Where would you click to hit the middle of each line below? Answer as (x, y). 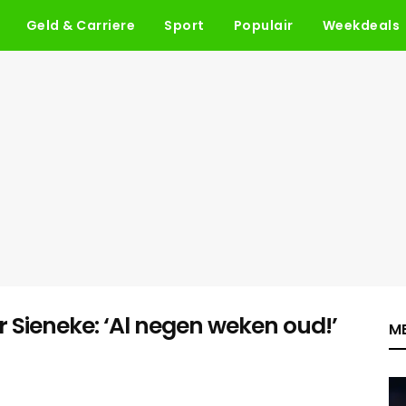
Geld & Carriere (80, 25)
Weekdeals (361, 25)
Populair (263, 25)
